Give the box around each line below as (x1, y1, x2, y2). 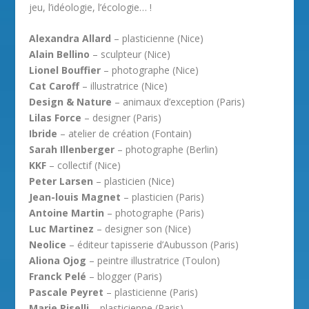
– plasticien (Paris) (121, 190, 205, 203)
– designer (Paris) (81, 110, 162, 124)
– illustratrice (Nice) (79, 79, 168, 92)
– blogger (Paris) (86, 269, 163, 283)
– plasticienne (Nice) (111, 31, 204, 45)
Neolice (29, 237, 67, 251)
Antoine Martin (29, 206, 105, 219)
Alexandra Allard (29, 31, 112, 45)
